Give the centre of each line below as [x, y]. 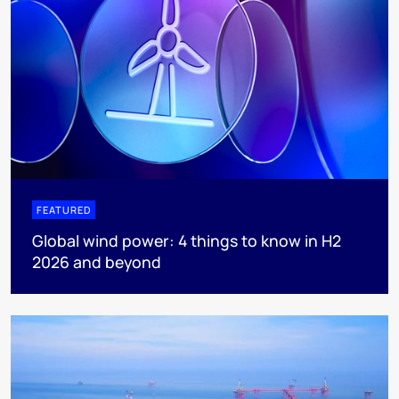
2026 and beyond [97, 262]
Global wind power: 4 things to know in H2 [187, 241]
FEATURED [64, 210]
